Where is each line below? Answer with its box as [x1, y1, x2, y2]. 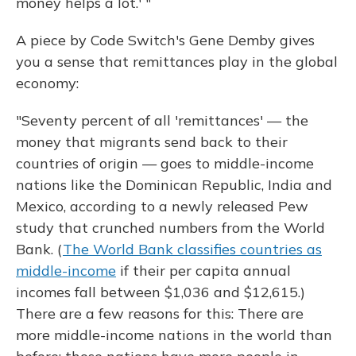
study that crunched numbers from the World [16, 219, 325, 237]
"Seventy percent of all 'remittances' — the [16, 111, 308, 130]
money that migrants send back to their [16, 133, 288, 151]
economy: [16, 74, 79, 92]
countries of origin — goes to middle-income [16, 154, 314, 172]
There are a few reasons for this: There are [16, 304, 304, 323]
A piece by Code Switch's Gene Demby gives [16, 31, 315, 49]
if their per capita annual [116, 261, 291, 280]
